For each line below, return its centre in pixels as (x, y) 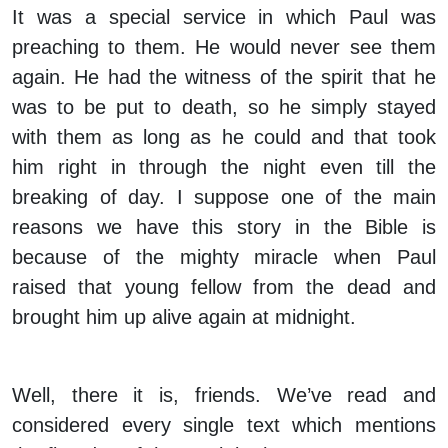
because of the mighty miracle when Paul (224, 257)
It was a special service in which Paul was (224, 17)
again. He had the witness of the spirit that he (224, 77)
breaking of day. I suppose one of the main (224, 197)
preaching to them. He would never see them (224, 47)
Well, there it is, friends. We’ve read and (224, 395)
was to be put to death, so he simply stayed (224, 107)
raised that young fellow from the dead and (224, 287)
